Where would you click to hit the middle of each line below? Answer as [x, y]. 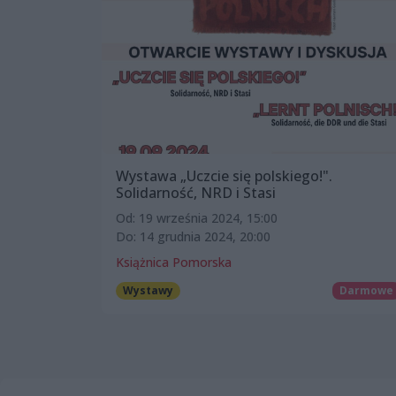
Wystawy [148, 290]
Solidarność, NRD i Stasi [196, 192]
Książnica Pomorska [174, 262]
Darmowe [367, 290]
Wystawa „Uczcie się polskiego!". [224, 175]
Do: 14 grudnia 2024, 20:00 [193, 236]
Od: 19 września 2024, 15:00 [197, 217]
